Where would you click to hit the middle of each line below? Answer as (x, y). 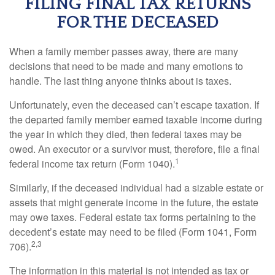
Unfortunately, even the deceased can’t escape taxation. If (134, 105)
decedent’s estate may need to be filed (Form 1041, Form (133, 232)
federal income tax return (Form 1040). (92, 164)
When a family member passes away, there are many (124, 52)
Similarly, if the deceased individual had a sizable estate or (136, 188)
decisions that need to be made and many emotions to (126, 66)
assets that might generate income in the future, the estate (134, 203)
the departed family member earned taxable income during (136, 120)
